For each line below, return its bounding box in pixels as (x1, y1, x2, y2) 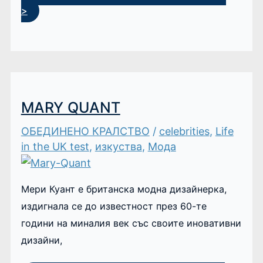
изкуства (95, 140, 142, 153)
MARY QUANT (21, 99, 120, 117)
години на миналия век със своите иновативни (21, 217, 241, 229)
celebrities (159, 124, 210, 137)
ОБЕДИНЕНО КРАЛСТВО (21, 124, 150, 137)
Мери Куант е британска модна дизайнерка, (21, 183, 227, 195)
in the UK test (21, 140, 89, 153)
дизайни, (21, 234, 62, 246)
